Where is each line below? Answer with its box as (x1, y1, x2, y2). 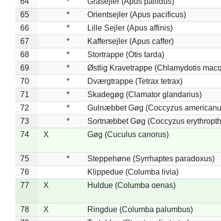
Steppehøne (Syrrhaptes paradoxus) (87, 154, 215, 163)
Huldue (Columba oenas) (87, 181, 176, 189)
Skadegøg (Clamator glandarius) (87, 90, 202, 99)
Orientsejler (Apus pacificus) (87, 10, 186, 19)
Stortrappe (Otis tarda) (87, 50, 164, 59)
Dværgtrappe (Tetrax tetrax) (87, 76, 183, 85)
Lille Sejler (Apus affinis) (87, 23, 173, 32)
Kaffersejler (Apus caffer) (87, 37, 174, 45)
